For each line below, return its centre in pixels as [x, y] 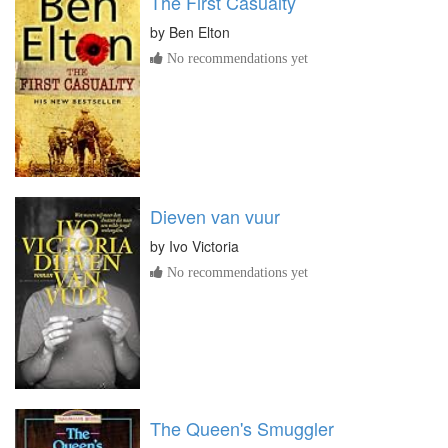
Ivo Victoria [204, 245]
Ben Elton [199, 31]
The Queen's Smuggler [242, 428]
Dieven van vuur [215, 215]
